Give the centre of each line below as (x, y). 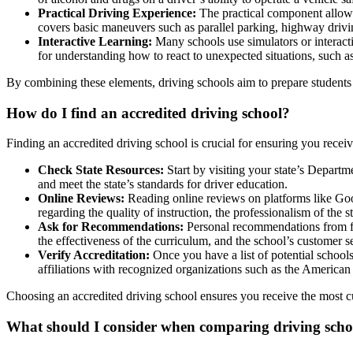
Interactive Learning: (95, 41)
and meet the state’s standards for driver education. (163, 184)
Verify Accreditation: (94, 255)
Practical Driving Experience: (117, 13)
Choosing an (39, 296)
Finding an (35, 143)
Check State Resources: (101, 170)
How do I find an (64, 113)
